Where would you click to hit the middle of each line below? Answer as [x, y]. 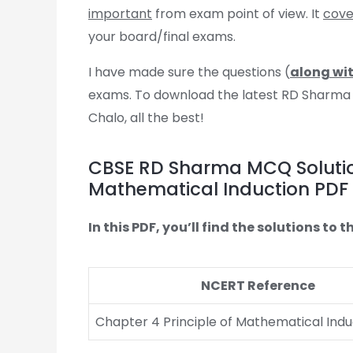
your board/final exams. [162, 37]
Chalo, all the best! [146, 118]
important [120, 14]
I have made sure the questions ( [189, 72]
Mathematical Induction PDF [218, 189]
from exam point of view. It [238, 14]
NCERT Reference [258, 286]
